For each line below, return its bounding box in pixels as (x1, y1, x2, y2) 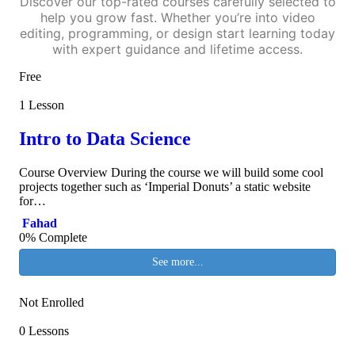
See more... (151, 255, 204, 268)
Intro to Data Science (19, 128, 191, 149)
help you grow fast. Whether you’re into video (40, 10, 315, 25)
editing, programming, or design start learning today (20, 25, 335, 41)
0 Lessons (19, 323, 69, 338)
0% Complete (19, 230, 87, 244)
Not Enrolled (19, 295, 84, 309)
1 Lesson (19, 98, 64, 112)
